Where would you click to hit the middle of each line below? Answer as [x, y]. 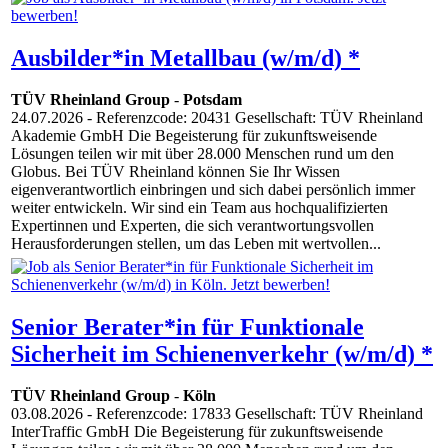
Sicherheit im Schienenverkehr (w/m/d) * [222, 353]
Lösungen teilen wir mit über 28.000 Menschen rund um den [202, 154]
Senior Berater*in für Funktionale [187, 326]
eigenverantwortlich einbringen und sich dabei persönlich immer [213, 190]
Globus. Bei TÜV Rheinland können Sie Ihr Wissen [175, 172]
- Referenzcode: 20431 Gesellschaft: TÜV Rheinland [253, 118]
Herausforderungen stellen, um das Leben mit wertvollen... [196, 244]
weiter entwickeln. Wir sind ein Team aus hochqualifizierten [199, 208]
